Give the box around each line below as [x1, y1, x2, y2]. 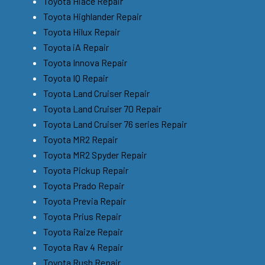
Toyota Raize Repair [43, 225, 123, 237]
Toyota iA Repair [43, 41, 109, 53]
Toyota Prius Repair [43, 210, 121, 222]
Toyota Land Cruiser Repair [43, 87, 150, 99]
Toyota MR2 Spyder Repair [43, 148, 147, 160]
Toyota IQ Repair [43, 72, 108, 83]
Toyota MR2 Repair [43, 133, 118, 145]
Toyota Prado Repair [43, 179, 124, 191]
